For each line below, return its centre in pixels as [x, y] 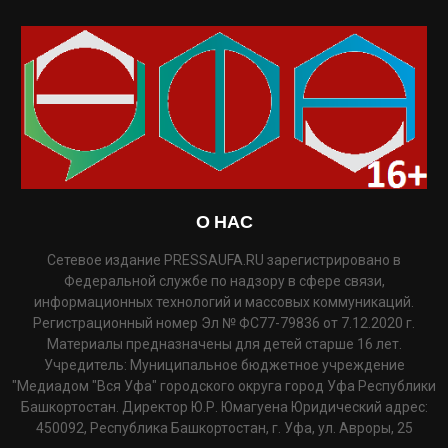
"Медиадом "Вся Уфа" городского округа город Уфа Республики [224, 385]
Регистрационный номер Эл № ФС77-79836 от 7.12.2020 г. [224, 322]
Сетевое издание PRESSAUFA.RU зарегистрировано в [224, 259]
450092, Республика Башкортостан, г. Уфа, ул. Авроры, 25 [224, 427]
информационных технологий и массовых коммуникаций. [224, 301]
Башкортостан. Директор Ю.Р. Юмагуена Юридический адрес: [224, 406]
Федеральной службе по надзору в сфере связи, [224, 280]
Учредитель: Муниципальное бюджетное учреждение [224, 364]
